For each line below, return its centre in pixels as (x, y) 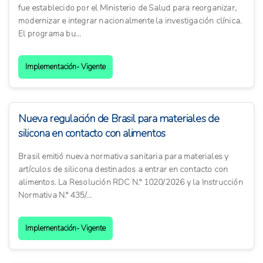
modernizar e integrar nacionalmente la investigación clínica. (130, 21)
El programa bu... (50, 34)
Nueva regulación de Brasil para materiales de (119, 119)
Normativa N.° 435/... (55, 195)
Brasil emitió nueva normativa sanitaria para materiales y (124, 157)
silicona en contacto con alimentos (92, 134)
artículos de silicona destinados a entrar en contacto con (123, 170)
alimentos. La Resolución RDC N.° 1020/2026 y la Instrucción (131, 183)
